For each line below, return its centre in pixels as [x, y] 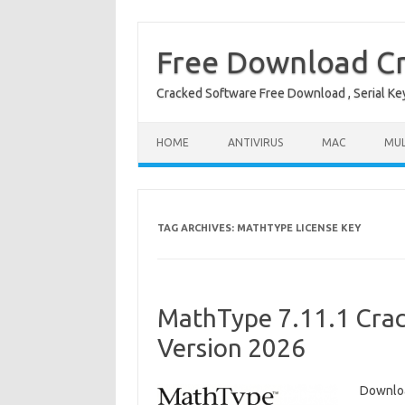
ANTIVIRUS [255, 142]
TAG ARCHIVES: [197, 228]
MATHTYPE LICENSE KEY [298, 228]
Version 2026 [231, 348]
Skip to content [181, 128]
